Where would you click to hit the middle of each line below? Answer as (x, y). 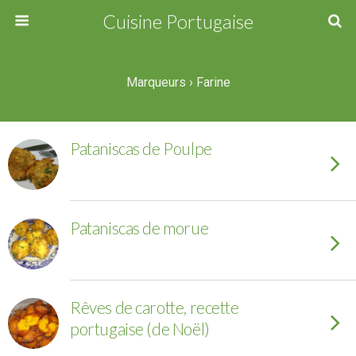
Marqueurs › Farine (178, 82)
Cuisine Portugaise (178, 21)
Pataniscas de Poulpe (141, 148)
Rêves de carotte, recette (155, 307)
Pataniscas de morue (139, 228)
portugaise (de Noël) (140, 329)
